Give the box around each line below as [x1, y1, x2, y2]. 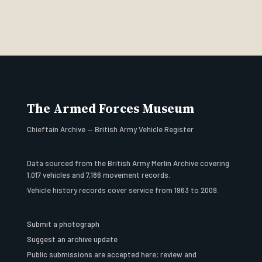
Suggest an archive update [27, 235, 118, 244]
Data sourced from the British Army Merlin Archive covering [27, 158, 230, 168]
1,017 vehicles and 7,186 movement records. [27, 170, 171, 180]
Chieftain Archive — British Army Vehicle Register [27, 125, 194, 134]
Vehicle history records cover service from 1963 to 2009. [27, 185, 219, 195]
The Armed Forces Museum [27, 100, 195, 117]
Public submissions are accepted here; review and [27, 250, 197, 259]
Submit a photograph [27, 219, 100, 229]
